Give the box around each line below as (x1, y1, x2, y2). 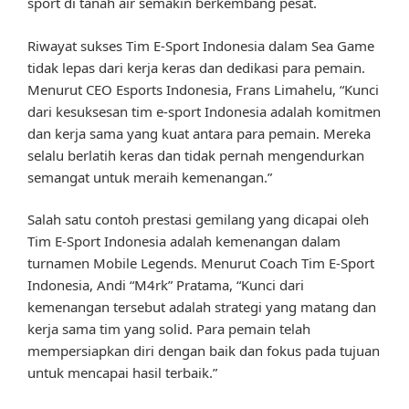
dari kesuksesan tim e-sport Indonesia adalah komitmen (27, 101, 381, 121)
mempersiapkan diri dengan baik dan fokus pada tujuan (27, 341, 380, 361)
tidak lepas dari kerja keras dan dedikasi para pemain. (27, 58, 365, 77)
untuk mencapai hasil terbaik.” (27, 363, 217, 383)
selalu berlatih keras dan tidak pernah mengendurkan (27, 145, 364, 164)
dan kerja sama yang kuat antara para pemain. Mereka (27, 123, 371, 142)
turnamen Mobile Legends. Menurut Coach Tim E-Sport (27, 254, 374, 273)
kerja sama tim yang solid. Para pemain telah (27, 320, 310, 339)
